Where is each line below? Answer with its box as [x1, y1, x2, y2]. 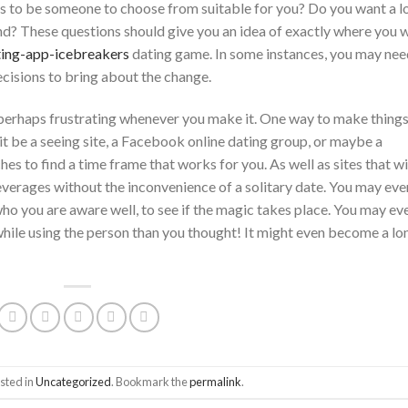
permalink [189, 374, 242, 390]
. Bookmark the [111, 374, 190, 390]
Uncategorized [36, 374, 112, 390]
